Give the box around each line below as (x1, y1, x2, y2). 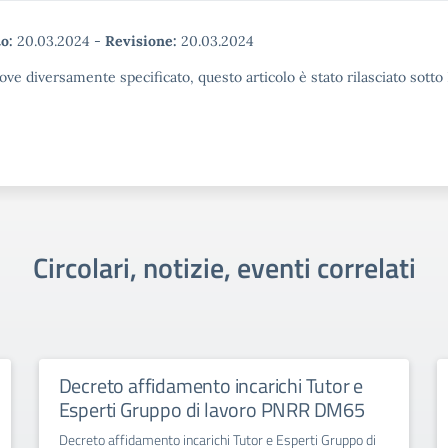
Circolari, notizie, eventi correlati (32, 246, 416, 289)
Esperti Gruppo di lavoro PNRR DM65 (58, 394, 365, 425)
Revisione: (105, 32, 177, 50)
